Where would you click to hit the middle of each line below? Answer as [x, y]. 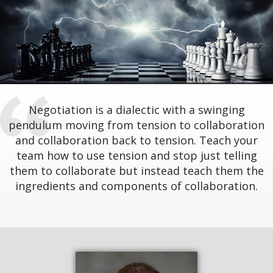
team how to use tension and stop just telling [136, 156]
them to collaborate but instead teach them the [136, 171]
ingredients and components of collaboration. [136, 186]
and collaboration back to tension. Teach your [136, 140]
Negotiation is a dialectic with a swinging [136, 110]
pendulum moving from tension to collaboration [136, 125]
